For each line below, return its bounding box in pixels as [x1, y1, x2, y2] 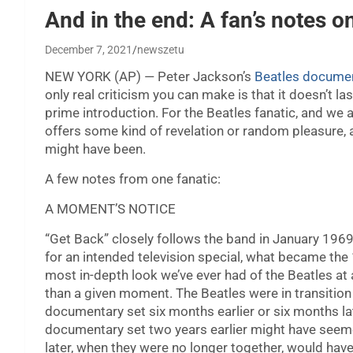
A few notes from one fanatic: [45, 171, 221, 188]
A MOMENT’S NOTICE [45, 201, 176, 217]
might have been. [45, 141, 146, 158]
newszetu [137, 43, 184, 57]
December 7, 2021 [45, 43, 132, 57]
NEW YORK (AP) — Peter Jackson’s [45, 69, 255, 85]
